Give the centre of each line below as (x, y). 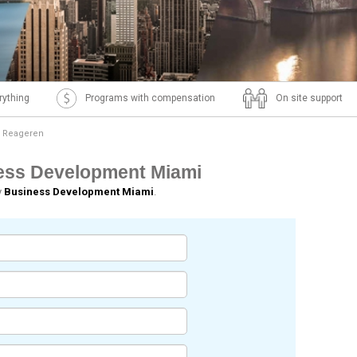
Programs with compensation (151, 98)
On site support (309, 98)
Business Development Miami (79, 192)
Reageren (23, 133)
